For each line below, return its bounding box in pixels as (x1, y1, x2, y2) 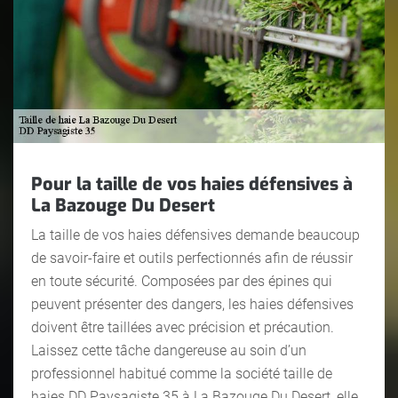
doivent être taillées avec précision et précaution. (31, 318, 334, 336)
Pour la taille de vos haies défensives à (31, 171, 353, 196)
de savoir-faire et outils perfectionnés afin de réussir (31, 249, 353, 267)
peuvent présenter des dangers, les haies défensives (31, 295, 354, 313)
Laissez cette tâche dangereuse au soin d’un (31, 341, 306, 359)
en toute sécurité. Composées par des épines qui (31, 272, 332, 290)
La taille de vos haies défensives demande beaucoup (31, 226, 360, 243)
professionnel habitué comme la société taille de (31, 364, 332, 382)
